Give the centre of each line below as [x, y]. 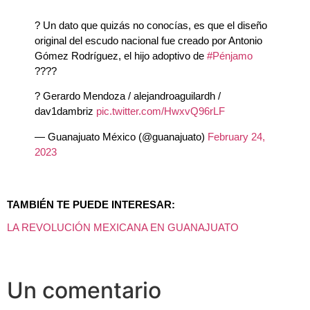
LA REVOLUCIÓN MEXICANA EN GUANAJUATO [123, 228]
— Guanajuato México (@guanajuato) [121, 136]
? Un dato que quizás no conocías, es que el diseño [151, 25]
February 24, [236, 136]
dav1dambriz [65, 111]
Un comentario [84, 290]
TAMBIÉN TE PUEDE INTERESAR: [91, 204]
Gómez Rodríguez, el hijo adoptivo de [121, 55]
